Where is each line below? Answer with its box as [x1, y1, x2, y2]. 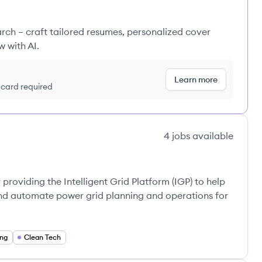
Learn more [174, 74, 218, 85]
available [190, 130, 233, 142]
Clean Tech [24, 233, 61, 242]
